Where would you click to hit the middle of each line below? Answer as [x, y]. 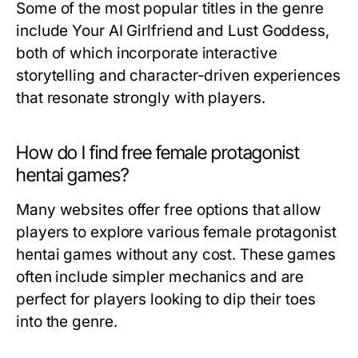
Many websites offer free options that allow [169, 210]
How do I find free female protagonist [158, 153]
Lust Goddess [276, 31]
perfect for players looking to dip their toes [166, 299]
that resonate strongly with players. [141, 98]
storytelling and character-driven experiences [178, 76]
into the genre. [67, 322]
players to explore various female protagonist [176, 232]
